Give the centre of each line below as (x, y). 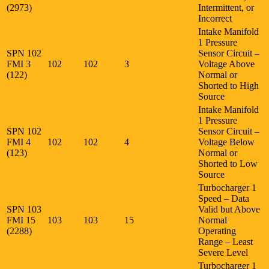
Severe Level (223, 252)
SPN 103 (24, 209)
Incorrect (215, 18)
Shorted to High (228, 85)
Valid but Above (229, 209)
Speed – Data (224, 198)
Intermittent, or (226, 7)
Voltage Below (226, 142)
